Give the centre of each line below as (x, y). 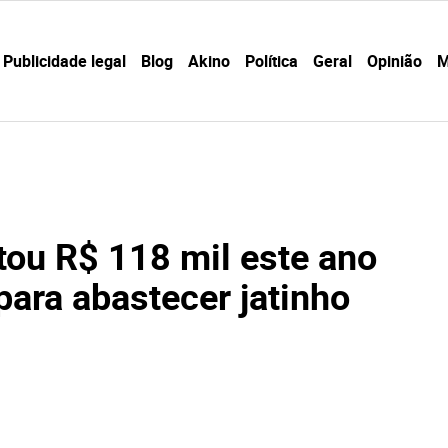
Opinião (394, 61)
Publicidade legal (64, 61)
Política (271, 61)
